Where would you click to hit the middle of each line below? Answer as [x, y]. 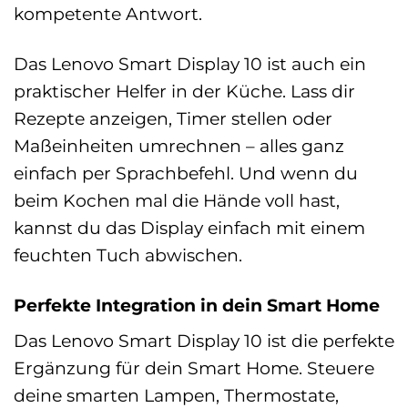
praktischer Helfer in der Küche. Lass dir [184, 91]
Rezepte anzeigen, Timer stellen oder [173, 118]
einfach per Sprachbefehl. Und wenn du [186, 173]
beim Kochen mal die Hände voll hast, [177, 200]
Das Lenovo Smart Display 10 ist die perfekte [204, 341]
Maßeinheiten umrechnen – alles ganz [179, 145]
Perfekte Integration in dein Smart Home [197, 305]
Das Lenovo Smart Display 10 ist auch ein [190, 63]
